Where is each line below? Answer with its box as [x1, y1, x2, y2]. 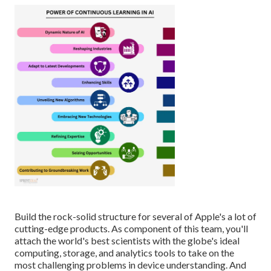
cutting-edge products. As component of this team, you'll [15, 223, 248, 235]
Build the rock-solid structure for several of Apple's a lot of [15, 211, 256, 223]
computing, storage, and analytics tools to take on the [15, 247, 234, 259]
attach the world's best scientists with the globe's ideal [15, 235, 240, 247]
